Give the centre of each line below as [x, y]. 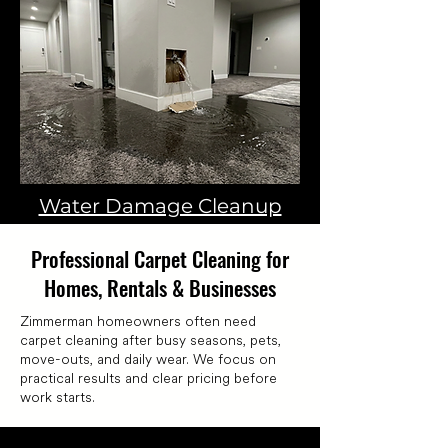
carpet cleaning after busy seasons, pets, [150, 341]
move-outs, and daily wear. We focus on [148, 360]
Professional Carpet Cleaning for [160, 259]
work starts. [57, 398]
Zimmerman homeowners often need [138, 322]
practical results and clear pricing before [148, 379]
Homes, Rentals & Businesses [160, 288]
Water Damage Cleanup [160, 206]
